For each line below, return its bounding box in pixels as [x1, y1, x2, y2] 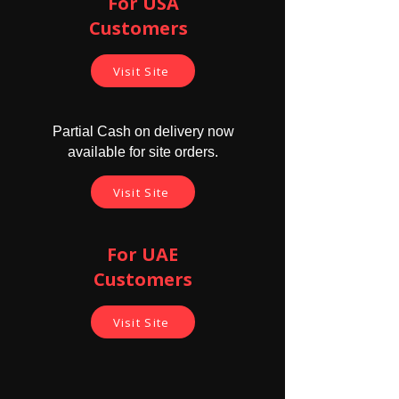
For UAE [107, 242, 178, 267]
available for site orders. [68, 144, 218, 160]
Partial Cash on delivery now [52, 124, 234, 140]
